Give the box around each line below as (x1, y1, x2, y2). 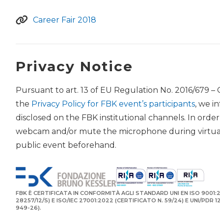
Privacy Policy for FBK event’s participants (31, 99, 195, 109)
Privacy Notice (16, 58, 133, 75)
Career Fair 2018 (33, 15, 96, 25)
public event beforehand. (16, 140, 116, 150)
